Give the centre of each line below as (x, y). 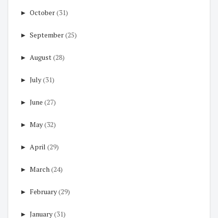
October (42, 13)
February (43, 192)
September (47, 35)
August (41, 57)
